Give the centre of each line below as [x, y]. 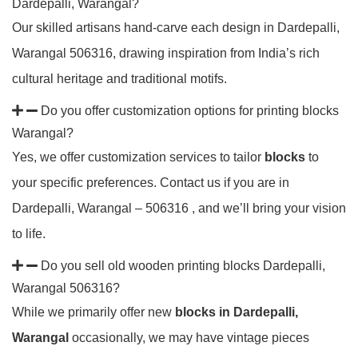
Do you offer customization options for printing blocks [190, 111]
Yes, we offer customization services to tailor [138, 157]
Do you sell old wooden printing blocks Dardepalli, [183, 266]
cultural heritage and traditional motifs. [119, 79]
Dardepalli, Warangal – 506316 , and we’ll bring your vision [179, 208]
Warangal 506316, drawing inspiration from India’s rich [166, 53]
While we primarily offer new [93, 312]
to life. [29, 234]
